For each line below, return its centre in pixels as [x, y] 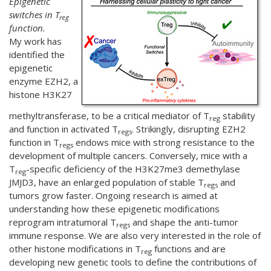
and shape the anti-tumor [184, 222]
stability [238, 116]
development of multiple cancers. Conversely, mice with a [128, 155]
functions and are [189, 249]
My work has [35, 41]
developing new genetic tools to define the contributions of [133, 262]
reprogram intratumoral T [63, 222]
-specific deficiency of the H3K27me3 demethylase [133, 169]
